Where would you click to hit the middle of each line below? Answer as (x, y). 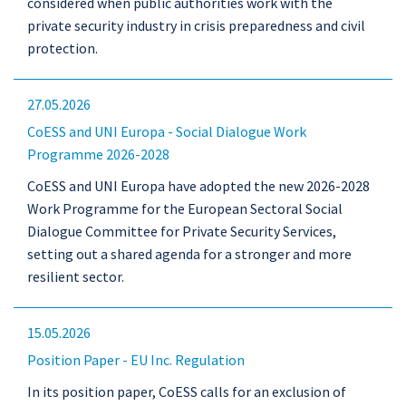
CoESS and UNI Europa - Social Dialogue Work (167, 131)
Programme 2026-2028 (98, 154)
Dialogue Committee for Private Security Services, (182, 231)
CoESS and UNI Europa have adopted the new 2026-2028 (198, 186)
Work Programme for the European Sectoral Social (185, 208)
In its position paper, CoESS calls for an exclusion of (187, 391)
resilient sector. (76, 276)
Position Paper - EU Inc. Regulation (136, 360)
